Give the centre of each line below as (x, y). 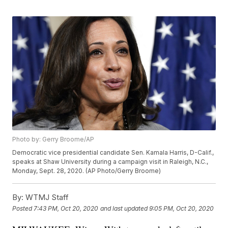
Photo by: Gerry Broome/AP (53, 139)
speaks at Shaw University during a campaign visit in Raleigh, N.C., (110, 162)
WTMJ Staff (46, 197)
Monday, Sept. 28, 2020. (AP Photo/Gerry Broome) (87, 171)
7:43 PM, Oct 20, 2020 (66, 208)
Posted (23, 208)
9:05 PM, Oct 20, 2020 (182, 208)
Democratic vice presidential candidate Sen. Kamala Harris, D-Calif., (113, 153)
